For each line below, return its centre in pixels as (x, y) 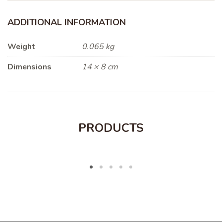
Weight (21, 47)
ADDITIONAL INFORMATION (67, 23)
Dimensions (29, 67)
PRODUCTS (111, 128)
